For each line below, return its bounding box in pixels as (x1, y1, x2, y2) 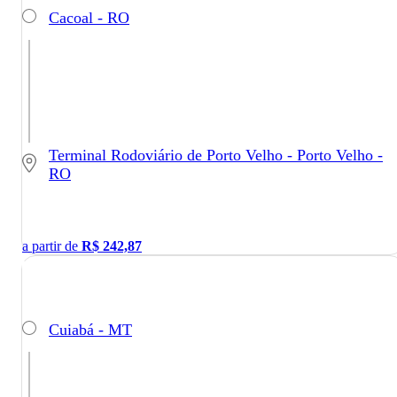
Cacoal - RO (49, 8, 129, 27)
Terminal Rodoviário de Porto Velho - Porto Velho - (49, 146, 383, 165)
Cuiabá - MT (49, 320, 132, 339)
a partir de (22, 238, 82, 254)
